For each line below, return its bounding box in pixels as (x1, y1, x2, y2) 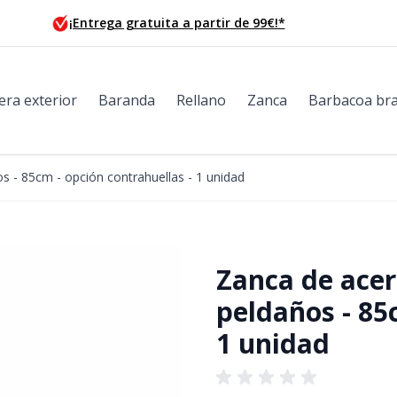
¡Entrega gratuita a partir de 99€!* (68, 14, 285, 31)
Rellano (176, 90, 226, 110)
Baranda (98, 90, 155, 110)
